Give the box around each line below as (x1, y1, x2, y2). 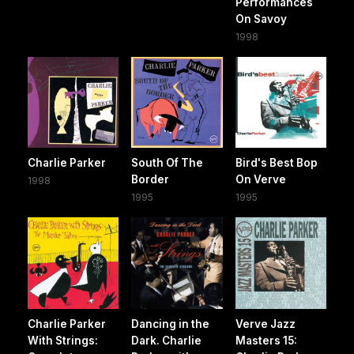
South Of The (131, 156, 204, 170)
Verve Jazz (235, 317, 296, 330)
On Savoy (235, 13, 287, 26)
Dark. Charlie (131, 333, 202, 347)
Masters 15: (235, 333, 297, 347)
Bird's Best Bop (235, 156, 318, 170)
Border (131, 173, 170, 186)
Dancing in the (131, 317, 210, 330)
